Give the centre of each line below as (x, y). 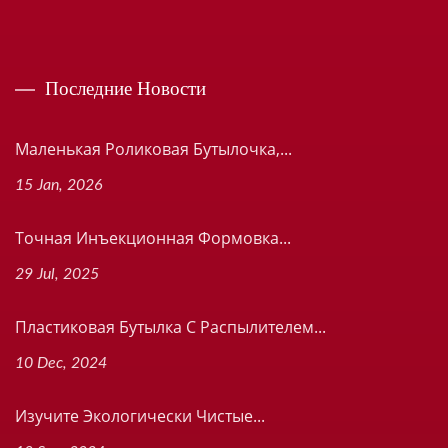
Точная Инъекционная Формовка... (153, 238)
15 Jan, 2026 (59, 185)
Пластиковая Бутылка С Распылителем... (170, 327)
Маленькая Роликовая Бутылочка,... (153, 149)
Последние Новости (125, 87)
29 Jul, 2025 (57, 274)
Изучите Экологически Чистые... (140, 416)
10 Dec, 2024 (61, 363)
